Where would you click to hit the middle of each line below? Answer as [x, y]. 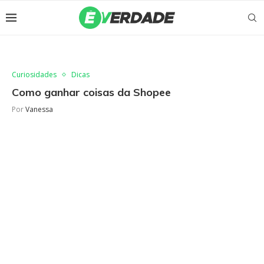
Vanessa [39, 109]
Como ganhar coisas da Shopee [91, 92]
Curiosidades [34, 75]
